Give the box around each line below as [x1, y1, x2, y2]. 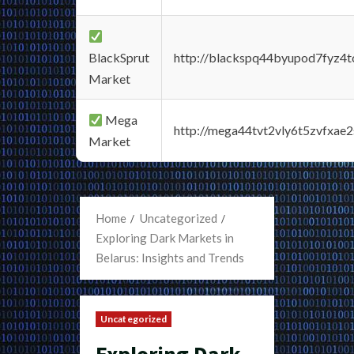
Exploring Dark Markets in [96, 231, 234, 245]
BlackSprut [88, 50, 149, 65]
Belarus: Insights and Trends [96, 250, 244, 265]
